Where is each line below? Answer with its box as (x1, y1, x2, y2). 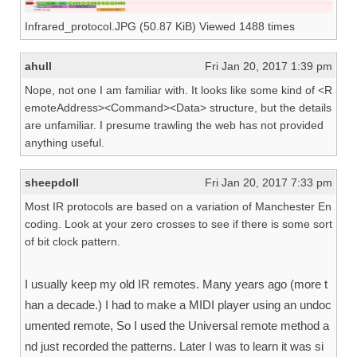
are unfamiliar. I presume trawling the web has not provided (25, 119, 324, 132)
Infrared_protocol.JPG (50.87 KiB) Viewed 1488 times (25, 20, 295, 33)
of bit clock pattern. (25, 235, 120, 249)
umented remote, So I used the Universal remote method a (25, 319, 329, 333)
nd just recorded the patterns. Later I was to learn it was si (25, 339, 324, 354)
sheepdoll (25, 176, 79, 190)
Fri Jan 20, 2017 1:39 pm (205, 60, 332, 73)
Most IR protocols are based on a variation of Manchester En (25, 200, 331, 214)
